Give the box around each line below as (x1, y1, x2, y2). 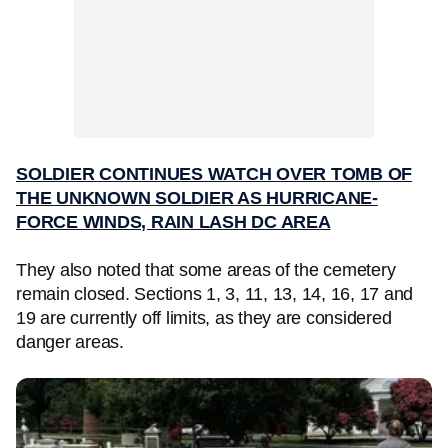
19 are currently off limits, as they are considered (16, 308, 392, 328)
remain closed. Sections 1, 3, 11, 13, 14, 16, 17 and (16, 284, 413, 304)
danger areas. (16, 332, 124, 352)
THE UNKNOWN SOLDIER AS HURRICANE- (16, 188, 378, 208)
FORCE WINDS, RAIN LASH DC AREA (16, 212, 331, 232)
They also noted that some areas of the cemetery (16, 260, 396, 280)
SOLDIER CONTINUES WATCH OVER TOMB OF (16, 164, 412, 184)
